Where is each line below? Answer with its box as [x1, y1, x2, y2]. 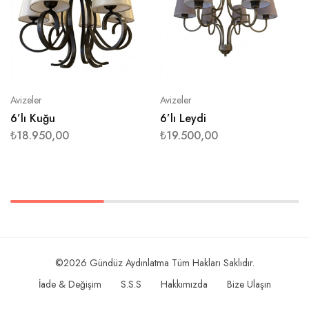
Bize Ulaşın [226, 277, 271, 292]
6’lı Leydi [159, 110, 206, 127]
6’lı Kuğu [10, 110, 55, 127]
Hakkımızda [160, 277, 208, 292]
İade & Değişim [38, 277, 101, 292]
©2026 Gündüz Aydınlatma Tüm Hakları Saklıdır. [54, 256, 255, 270]
